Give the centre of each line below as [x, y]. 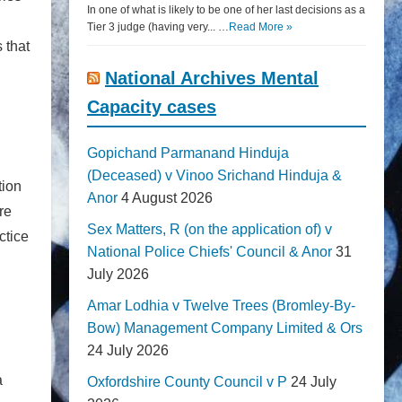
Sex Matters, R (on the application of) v [210, 229]
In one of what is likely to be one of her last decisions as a [226, 10]
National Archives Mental [212, 78]
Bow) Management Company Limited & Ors [225, 328]
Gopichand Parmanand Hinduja [188, 153]
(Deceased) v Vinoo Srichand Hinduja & [214, 175]
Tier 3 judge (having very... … [158, 27]
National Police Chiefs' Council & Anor [210, 252]
